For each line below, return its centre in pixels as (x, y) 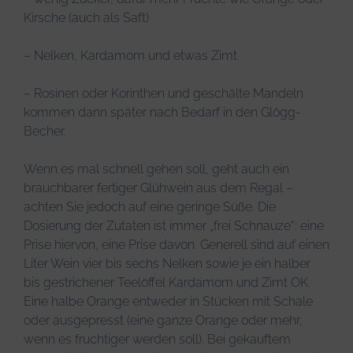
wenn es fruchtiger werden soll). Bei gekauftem (157, 339)
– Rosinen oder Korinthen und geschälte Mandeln (163, 93)
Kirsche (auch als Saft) (86, 17)
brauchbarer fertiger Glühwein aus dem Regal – (158, 188)
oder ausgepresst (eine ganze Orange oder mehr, (163, 320)
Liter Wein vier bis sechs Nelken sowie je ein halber (167, 263)
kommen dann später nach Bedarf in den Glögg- (162, 112)
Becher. (45, 131)
